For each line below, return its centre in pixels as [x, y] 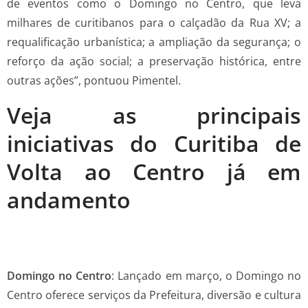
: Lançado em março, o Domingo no [206, 276]
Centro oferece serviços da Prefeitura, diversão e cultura [154, 295]
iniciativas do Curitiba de [154, 144]
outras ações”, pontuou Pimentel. [94, 81]
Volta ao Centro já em [154, 172]
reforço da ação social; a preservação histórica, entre [154, 62]
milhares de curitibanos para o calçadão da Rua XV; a [154, 23]
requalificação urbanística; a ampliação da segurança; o [154, 42]
